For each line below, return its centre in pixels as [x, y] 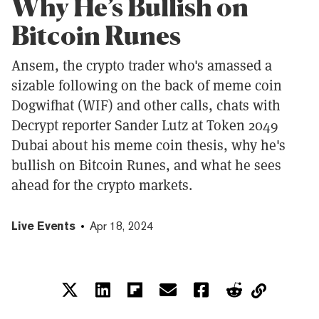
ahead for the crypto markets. [102, 185]
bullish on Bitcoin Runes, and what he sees [146, 165]
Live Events [43, 226]
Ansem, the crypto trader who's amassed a [142, 65]
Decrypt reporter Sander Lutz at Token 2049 [145, 125]
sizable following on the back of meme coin [147, 85]
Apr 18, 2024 [121, 226]
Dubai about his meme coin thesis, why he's [148, 145]
